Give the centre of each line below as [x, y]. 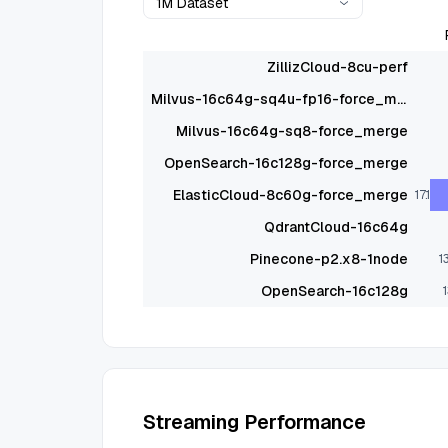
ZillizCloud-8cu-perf [337, 67]
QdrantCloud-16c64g [335, 227]
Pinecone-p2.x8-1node [328, 259]
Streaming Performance [254, 422]
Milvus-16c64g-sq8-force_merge [291, 131]
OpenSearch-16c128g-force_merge [285, 163]
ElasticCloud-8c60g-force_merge [290, 195]
